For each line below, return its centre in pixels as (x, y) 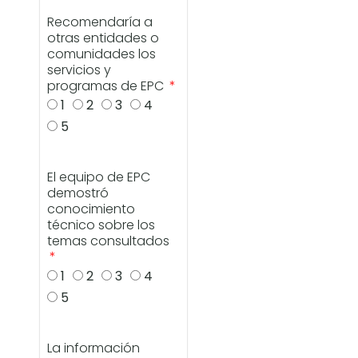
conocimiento (91, 209)
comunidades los (102, 54)
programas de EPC (107, 86)
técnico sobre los (101, 225)
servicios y (80, 70)
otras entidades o (103, 38)
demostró (78, 193)
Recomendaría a (100, 22)
